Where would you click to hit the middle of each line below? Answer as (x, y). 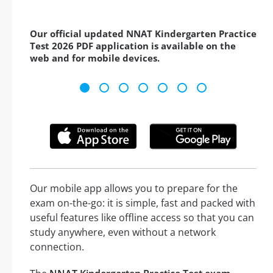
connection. (57, 246)
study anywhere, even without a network (123, 232)
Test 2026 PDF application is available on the (133, 46)
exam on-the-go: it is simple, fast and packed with (143, 203)
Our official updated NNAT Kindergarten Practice (143, 34)
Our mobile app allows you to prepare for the (134, 188)
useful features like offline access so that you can (142, 217)
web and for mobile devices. (95, 58)
